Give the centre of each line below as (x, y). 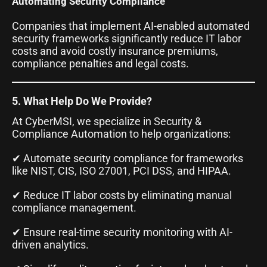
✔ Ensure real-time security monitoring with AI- (122, 232)
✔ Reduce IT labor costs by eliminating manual (122, 195)
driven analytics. (50, 244)
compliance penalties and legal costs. (100, 63)
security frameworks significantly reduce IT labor (127, 38)
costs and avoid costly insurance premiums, (115, 51)
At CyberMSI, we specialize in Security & (107, 121)
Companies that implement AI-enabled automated (131, 26)
